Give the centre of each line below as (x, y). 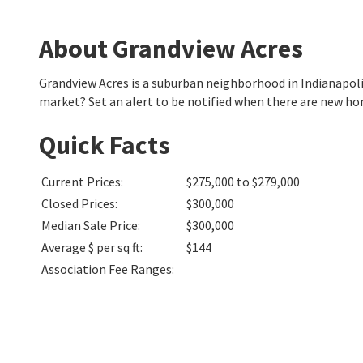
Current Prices (81, 181)
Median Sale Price (90, 225)
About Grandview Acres (171, 49)
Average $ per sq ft (91, 247)
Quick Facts (105, 145)
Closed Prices (78, 203)
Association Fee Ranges (107, 269)
